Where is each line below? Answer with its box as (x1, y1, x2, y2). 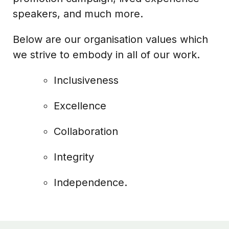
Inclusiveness (54, 74, 119, 86)
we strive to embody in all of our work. (13, 48, 200, 61)
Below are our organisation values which (13, 33, 208, 45)
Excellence (54, 99, 106, 112)
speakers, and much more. (13, 7, 143, 20)
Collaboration (54, 125, 118, 138)
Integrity (54, 150, 94, 163)
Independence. (54, 176, 127, 189)
